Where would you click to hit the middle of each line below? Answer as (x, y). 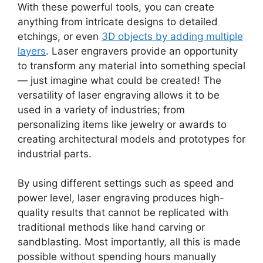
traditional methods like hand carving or (111, 227)
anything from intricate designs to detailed (118, 21)
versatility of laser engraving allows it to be (119, 95)
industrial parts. (55, 154)
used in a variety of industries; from (101, 109)
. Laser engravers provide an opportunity (142, 51)
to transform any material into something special (131, 65)
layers (32, 51)
